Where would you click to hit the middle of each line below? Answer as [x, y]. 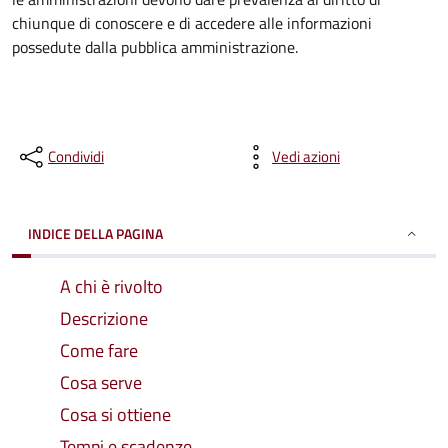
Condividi [76, 156]
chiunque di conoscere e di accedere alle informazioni [192, 23]
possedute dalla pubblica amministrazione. [155, 47]
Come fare [99, 350]
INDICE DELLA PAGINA [95, 233]
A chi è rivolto [111, 286]
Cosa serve [101, 382]
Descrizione [104, 318]
